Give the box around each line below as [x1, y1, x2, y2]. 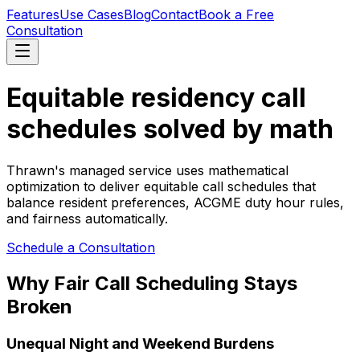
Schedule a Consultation [6, 239, 155, 256]
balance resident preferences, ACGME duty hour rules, [6, 194, 344, 211]
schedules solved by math [6, 113, 333, 145]
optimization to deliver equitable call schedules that [6, 178, 316, 194]
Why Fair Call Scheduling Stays [6, 271, 297, 295]
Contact [151, 6, 198, 22]
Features [6, 6, 59, 22]
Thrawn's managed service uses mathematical [6, 162, 288, 178]
